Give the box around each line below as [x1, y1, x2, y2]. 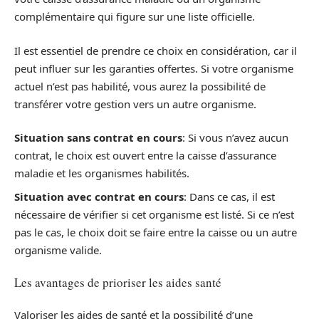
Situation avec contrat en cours [14, 189, 184, 204]
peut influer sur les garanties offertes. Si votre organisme [14, 61, 293, 75]
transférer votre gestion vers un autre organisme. [14, 96, 256, 111]
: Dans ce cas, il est [184, 189, 275, 204]
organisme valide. [14, 242, 102, 257]
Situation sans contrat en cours [14, 130, 182, 145]
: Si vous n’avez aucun [182, 130, 288, 145]
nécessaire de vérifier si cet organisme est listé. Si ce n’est [14, 206, 294, 221]
